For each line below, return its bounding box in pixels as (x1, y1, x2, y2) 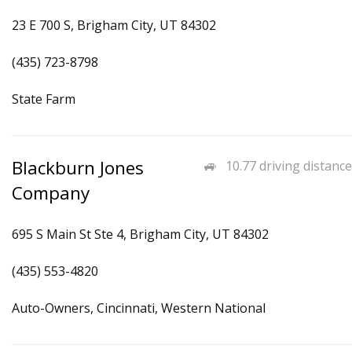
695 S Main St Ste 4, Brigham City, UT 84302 (12, 225, 269, 243)
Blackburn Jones (12, 156, 144, 180)
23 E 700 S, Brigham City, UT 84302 (12, 16, 216, 34)
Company (12, 181, 90, 205)
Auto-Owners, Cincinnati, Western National (12, 299, 266, 317)
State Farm (12, 90, 75, 108)
